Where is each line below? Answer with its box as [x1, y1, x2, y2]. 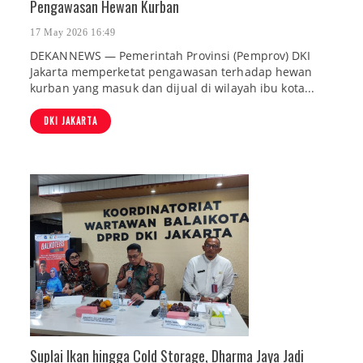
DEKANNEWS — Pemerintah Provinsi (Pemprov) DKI [30, 48, 311, 64]
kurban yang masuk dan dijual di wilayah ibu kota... [30, 80, 315, 96]
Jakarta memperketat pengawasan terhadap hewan [30, 64, 313, 80]
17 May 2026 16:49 [30, 27, 116, 39]
